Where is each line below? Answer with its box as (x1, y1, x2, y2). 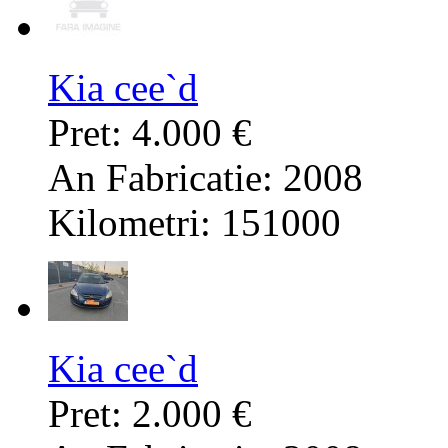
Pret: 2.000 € (48, 392, 252, 436)
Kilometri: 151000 (48, 201, 341, 245)
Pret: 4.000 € (48, 111, 252, 155)
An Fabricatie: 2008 (48, 156, 363, 200)
